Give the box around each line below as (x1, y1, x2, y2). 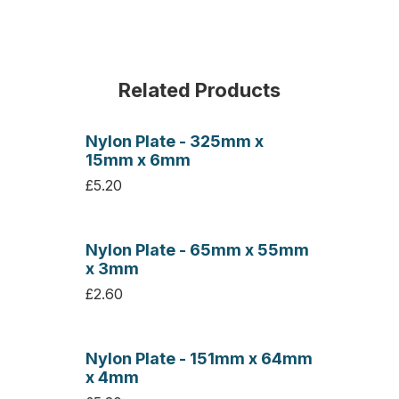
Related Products (118, 78, 281, 102)
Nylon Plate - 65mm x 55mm (85, 240, 309, 259)
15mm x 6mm (85, 151, 191, 169)
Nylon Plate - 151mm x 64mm (85, 349, 313, 368)
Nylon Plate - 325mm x (85, 132, 264, 151)
